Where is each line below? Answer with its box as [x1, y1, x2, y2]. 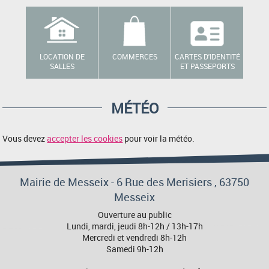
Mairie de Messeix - [20, 174, 116, 189]
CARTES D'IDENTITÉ [174, 51, 240, 61]
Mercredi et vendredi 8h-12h [82, 231, 187, 243]
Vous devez [2, 132, 47, 144]
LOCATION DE [39, 51, 85, 61]
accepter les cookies [47, 132, 123, 144]
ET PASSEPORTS [180, 61, 235, 71]
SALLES [49, 61, 74, 71]
